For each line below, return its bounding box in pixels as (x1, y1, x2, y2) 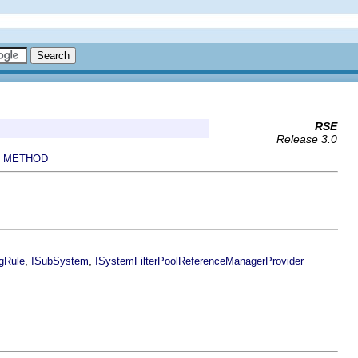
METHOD (3, 153, 48, 165)
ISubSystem (31, 254, 89, 267)
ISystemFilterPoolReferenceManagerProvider (95, 254, 304, 267)
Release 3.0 (276, 133, 337, 145)
